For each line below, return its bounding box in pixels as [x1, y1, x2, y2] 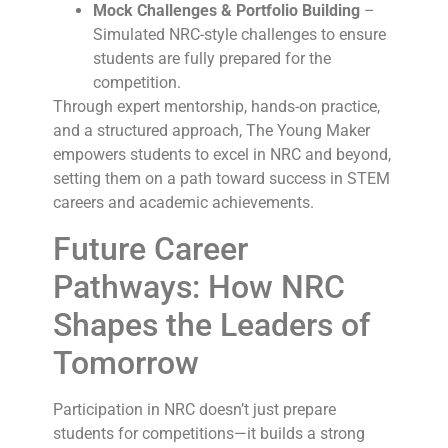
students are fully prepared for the [92, 49, 331, 69]
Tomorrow [52, 343, 199, 382]
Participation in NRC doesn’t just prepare [52, 399, 336, 419]
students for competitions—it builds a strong [52, 423, 365, 443]
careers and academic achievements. [52, 193, 314, 213]
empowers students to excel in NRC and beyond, [52, 145, 391, 165]
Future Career [52, 229, 248, 268]
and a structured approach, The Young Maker [52, 121, 370, 141]
